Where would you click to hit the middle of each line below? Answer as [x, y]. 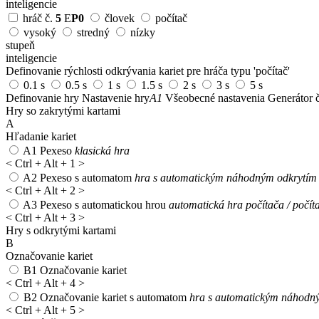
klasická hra [102, 150]
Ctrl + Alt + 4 [45, 283]
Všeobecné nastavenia [215, 98]
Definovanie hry [42, 98]
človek [120, 18]
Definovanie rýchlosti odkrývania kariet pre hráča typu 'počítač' [148, 70]
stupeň [20, 45]
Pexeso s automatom [86, 177]
